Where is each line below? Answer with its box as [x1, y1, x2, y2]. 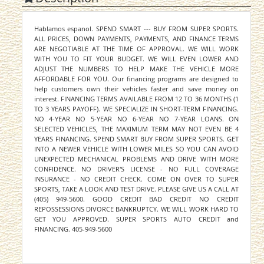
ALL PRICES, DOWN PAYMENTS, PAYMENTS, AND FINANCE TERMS [34, 34, 239, 44]
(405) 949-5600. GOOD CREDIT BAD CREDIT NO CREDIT [34, 194, 239, 204]
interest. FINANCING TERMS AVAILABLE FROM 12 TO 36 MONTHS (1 [34, 94, 239, 104]
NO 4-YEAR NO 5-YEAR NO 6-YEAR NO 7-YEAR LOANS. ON [34, 114, 239, 124]
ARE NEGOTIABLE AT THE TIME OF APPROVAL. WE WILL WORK [34, 44, 239, 54]
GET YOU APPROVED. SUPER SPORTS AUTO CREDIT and [34, 214, 239, 224]
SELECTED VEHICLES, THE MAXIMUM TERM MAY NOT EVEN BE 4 [34, 124, 239, 134]
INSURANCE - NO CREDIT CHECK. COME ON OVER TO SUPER [34, 174, 239, 184]
